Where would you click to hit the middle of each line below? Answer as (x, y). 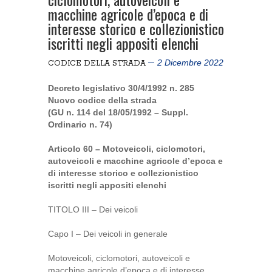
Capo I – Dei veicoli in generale (108, 234)
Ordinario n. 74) (80, 124)
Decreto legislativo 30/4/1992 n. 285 (121, 88)
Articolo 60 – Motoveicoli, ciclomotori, (127, 149)
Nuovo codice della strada (102, 100)
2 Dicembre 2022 (190, 63)
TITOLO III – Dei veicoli (93, 209)
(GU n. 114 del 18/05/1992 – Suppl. (118, 112)
